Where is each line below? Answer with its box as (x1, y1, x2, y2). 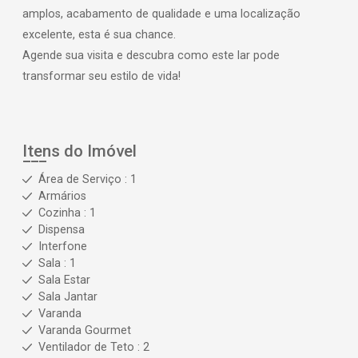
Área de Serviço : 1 (38, 173, 137, 187)
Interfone (38, 240, 87, 254)
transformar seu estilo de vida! (22, 70, 181, 84)
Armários (38, 189, 86, 204)
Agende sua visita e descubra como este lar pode (22, 49, 280, 63)
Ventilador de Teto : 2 (38, 340, 149, 355)
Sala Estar (38, 273, 90, 288)
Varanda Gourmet (38, 324, 131, 338)
